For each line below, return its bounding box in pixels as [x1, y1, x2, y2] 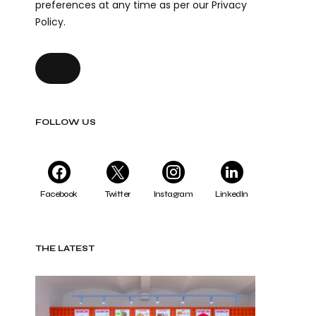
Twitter [104, 189, 130, 199]
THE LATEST [35, 243, 95, 253]
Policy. [35, 15, 66, 29]
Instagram [153, 189, 193, 199]
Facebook [40, 189, 78, 199]
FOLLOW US [35, 117, 97, 127]
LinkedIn [215, 189, 248, 199]
